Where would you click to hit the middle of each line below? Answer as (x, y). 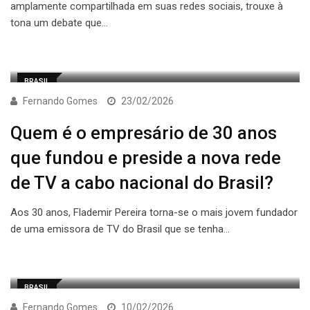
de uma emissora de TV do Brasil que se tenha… (120, 229)
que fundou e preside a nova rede (146, 158)
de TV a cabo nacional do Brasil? (142, 183)
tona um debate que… (59, 23)
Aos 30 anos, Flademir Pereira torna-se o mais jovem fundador (154, 213)
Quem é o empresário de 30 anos (144, 133)
